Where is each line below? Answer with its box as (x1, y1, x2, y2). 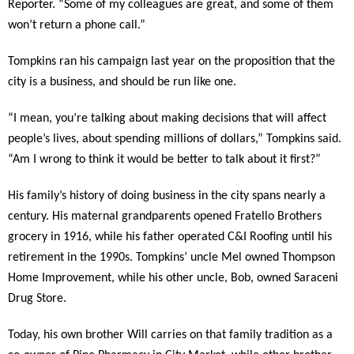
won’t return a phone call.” (8, 19, 145, 32)
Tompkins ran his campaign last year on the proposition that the (8, 55, 335, 68)
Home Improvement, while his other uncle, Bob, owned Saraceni (8, 272, 338, 284)
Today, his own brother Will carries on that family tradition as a (8, 329, 333, 341)
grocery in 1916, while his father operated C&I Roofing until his (8, 231, 332, 243)
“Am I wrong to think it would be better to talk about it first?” (8, 153, 321, 166)
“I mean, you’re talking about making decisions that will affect (8, 112, 326, 125)
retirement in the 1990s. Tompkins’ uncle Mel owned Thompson (8, 251, 335, 264)
